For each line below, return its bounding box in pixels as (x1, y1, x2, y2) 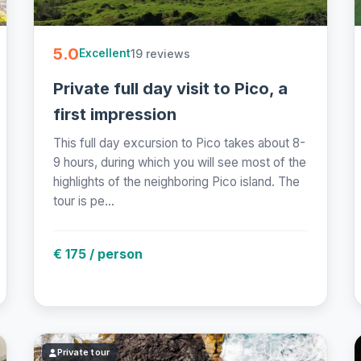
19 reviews (131, 46, 191, 60)
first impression (53, 104, 177, 124)
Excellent (79, 47, 131, 60)
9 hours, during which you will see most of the (53, 154, 307, 170)
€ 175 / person (53, 245, 143, 262)
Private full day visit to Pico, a (53, 78, 288, 98)
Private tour (56, 346, 110, 359)
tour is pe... (53, 193, 115, 209)
